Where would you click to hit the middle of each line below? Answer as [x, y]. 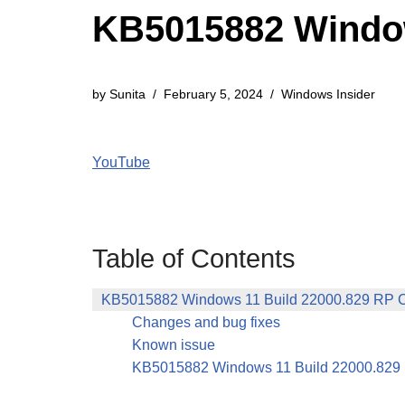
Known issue [174, 345]
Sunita [127, 94]
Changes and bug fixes [206, 322]
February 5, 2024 [213, 94]
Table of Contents [194, 259]
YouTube [121, 162]
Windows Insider [328, 94]
